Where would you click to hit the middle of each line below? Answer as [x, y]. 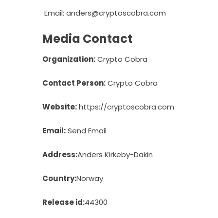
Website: [60, 107]
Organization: [69, 59]
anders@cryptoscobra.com [116, 13]
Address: [60, 154]
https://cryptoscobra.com [127, 107]
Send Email [87, 131]
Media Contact [87, 39]
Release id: [64, 202]
